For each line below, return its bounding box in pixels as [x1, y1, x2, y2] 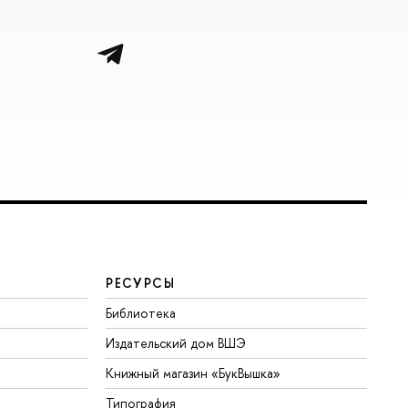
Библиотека [106, 304, 177, 322]
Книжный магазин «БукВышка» [106, 364, 281, 382]
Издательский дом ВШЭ [106, 334, 247, 352]
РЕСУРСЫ [106, 274, 176, 292]
